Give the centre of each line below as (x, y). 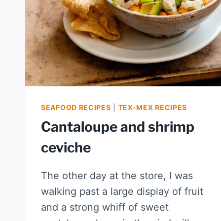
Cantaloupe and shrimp (118, 127)
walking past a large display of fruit (122, 192)
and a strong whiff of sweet (105, 207)
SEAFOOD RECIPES (76, 108)
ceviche (66, 148)
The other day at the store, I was (117, 176)
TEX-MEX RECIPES (153, 108)
